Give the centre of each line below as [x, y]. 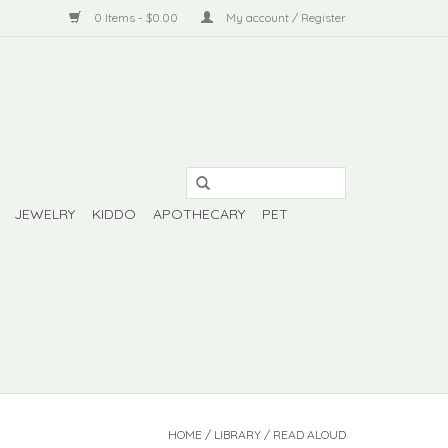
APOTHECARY [199, 214]
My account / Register [284, 17]
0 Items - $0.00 [136, 17]
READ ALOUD [309, 434]
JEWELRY [44, 214]
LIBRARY [237, 434]
